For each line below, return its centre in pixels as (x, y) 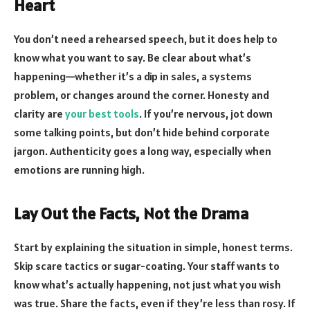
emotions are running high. (79, 169)
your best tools (102, 113)
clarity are (39, 113)
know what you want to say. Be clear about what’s (133, 57)
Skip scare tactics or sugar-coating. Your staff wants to (147, 265)
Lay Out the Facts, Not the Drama (131, 213)
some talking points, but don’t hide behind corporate (142, 132)
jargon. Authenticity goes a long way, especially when (143, 151)
